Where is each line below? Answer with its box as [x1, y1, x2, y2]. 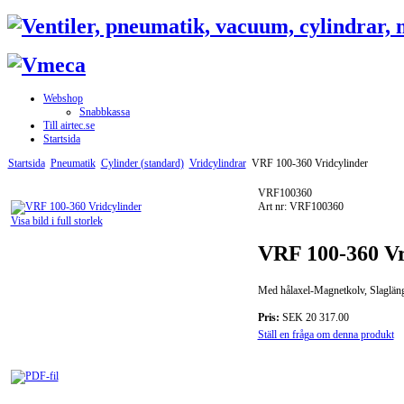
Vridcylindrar [188, 157, 246, 170]
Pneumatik [50, 157, 96, 170]
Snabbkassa [79, 106, 130, 119]
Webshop [43, 92, 83, 106]
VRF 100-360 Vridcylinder [248, 157, 368, 170]
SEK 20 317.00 [281, 311, 349, 325]
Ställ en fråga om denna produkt [257, 328, 394, 342]
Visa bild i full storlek [10, 215, 103, 228]
